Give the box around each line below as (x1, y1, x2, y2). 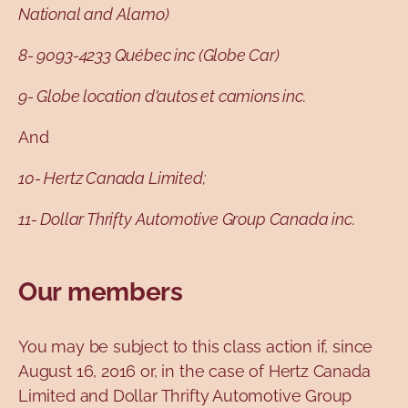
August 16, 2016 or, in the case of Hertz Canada (18, 362, 371, 382)
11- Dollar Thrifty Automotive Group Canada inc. (18, 209, 355, 229)
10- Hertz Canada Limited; (18, 168, 206, 189)
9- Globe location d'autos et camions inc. (18, 87, 306, 107)
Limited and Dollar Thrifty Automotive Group (18, 386, 352, 406)
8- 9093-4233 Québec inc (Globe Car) (18, 46, 280, 66)
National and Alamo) (18, 5, 169, 25)
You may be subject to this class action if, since (18, 337, 373, 357)
